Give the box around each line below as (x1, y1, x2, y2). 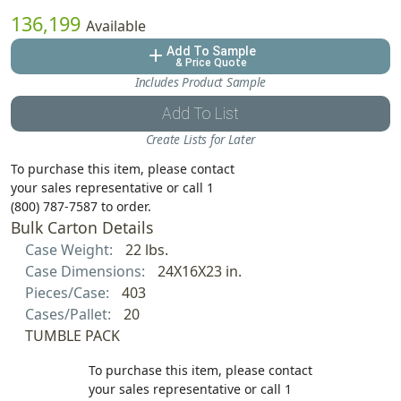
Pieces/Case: (25, 282, 113, 303)
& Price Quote (175, 55, 247, 69)
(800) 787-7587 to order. (11, 197, 151, 215)
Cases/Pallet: (25, 303, 115, 324)
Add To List (162, 104, 239, 123)
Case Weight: (25, 239, 116, 260)
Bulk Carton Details (11, 216, 153, 238)
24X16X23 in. (157, 260, 242, 281)
